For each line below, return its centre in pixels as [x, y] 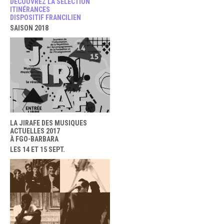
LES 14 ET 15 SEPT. [37, 149]
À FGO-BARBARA [34, 139]
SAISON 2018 [29, 28]
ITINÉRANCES [30, 9]
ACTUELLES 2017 [35, 131]
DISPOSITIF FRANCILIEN [45, 17]
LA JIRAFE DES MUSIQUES [48, 123]
